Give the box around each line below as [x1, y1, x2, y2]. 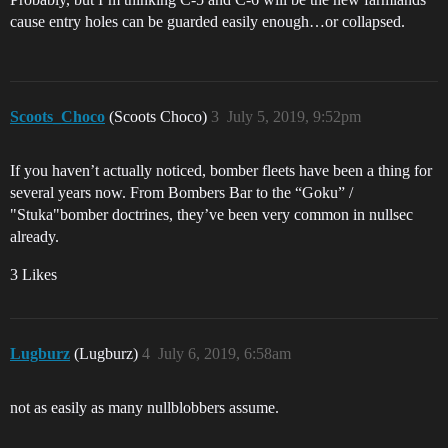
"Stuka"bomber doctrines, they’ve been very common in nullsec [10, 206, 413, 223]
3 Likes [10, 266, 57, 283]
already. [10, 228, 59, 245]
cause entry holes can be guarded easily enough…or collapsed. [10, 13, 405, 30]
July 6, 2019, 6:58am [158, 345, 291, 362]
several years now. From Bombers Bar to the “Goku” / [10, 184, 353, 201]
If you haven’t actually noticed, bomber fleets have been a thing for [10, 162, 432, 179]
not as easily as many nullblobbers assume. [10, 399, 279, 416]
